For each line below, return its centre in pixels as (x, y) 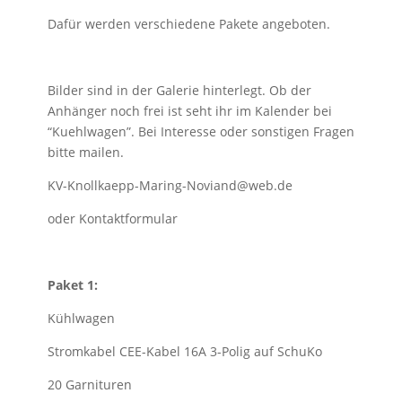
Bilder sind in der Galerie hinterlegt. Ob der (179, 90)
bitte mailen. (85, 152)
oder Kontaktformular (112, 218)
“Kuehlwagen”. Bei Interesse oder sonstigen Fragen (201, 131)
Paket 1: (72, 285)
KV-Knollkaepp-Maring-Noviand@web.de (170, 185)
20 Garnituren (89, 385)
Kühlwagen (81, 318)
